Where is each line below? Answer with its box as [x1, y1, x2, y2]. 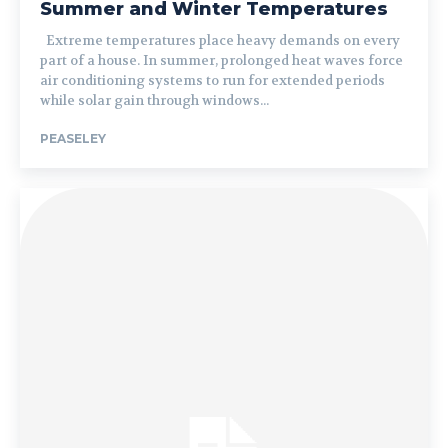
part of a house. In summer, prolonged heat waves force [40, 52, 403, 69]
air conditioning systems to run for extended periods [40, 72, 385, 89]
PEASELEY [40, 131, 106, 146]
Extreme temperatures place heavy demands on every [40, 32, 400, 49]
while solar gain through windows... [40, 92, 269, 109]
